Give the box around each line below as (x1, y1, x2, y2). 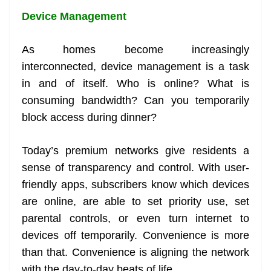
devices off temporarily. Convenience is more (22, 229, 249, 242)
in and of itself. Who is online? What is (22, 77, 249, 90)
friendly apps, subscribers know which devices (22, 178, 249, 191)
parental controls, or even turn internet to (22, 212, 249, 225)
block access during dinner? (22, 111, 157, 124)
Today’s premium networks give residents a (22, 145, 249, 157)
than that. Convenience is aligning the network (22, 246, 249, 259)
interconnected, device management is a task (22, 60, 249, 73)
